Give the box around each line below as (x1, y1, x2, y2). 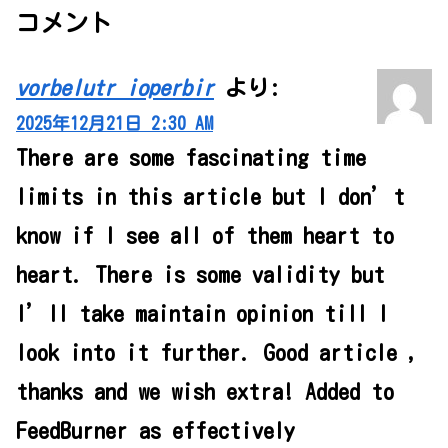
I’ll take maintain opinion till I (16, 303, 388, 326)
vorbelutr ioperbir (16, 77, 214, 100)
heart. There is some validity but (16, 264, 385, 287)
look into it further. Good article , (16, 342, 419, 365)
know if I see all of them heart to (16, 225, 394, 248)
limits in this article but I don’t (16, 186, 405, 209)
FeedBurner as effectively (16, 420, 295, 443)
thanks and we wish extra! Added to (16, 381, 394, 404)
